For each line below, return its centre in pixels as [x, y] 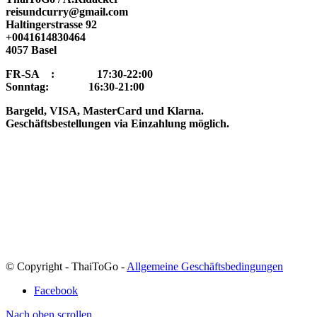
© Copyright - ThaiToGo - [66, 266]
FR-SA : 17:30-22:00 [79, 74]
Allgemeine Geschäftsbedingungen [205, 266]
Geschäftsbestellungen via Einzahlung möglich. [117, 123]
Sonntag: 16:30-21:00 [75, 86]
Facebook [56, 290]
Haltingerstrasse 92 [51, 24]
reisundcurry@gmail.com [67, 11]
